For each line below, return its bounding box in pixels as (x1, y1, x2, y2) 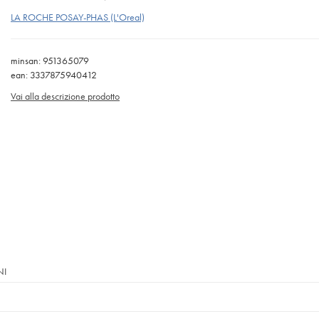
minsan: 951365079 (11, 53, 89, 67)
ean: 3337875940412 (11, 68, 97, 81)
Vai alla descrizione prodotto (11, 89, 120, 103)
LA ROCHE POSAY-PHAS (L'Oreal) (11, 10, 145, 23)
